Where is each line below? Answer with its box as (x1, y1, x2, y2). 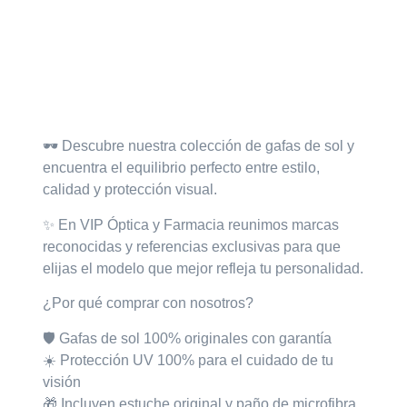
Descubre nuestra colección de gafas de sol (62, 138, 344, 154)
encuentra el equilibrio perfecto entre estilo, (43, 160, 321, 176)
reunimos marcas (228, 216, 340, 233)
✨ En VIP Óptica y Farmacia (43, 216, 229, 233)
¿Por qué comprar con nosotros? (43, 295, 254, 312)
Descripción (164, 84, 243, 100)
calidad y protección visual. (43, 182, 218, 198)
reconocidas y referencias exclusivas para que (43, 238, 342, 254)
